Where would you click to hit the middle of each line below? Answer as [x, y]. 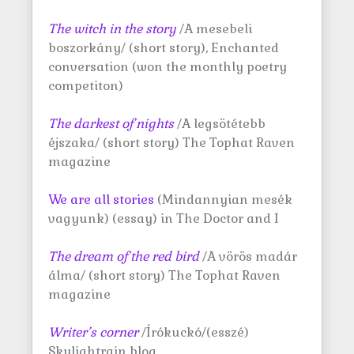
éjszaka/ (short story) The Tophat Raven [171, 143]
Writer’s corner [93, 332]
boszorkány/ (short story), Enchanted [164, 48]
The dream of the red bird [124, 256]
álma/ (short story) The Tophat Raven [164, 275]
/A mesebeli [214, 29]
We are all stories [103, 200]
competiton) [86, 86]
